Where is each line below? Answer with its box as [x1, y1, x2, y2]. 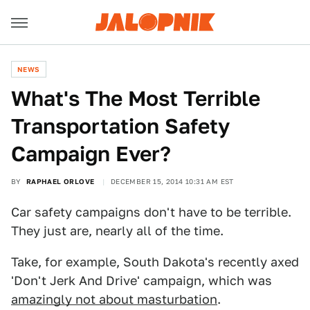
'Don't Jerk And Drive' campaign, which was [11, 273, 272, 288]
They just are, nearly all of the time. [11, 224, 224, 238]
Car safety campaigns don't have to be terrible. [11, 205, 291, 219]
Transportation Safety [11, 113, 230, 138]
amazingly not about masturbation [11, 292, 217, 307]
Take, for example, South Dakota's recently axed [11, 255, 299, 269]
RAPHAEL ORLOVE [26, 177, 95, 185]
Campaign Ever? [11, 141, 171, 166]
